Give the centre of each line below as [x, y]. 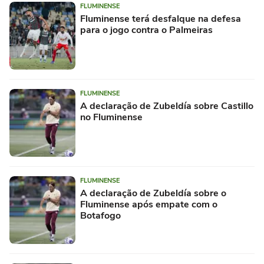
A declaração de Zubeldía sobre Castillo [167, 106]
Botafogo [100, 215]
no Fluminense [111, 117]
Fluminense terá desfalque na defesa [161, 19]
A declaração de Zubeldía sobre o [153, 193]
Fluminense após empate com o [149, 204]
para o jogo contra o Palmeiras [146, 30]
